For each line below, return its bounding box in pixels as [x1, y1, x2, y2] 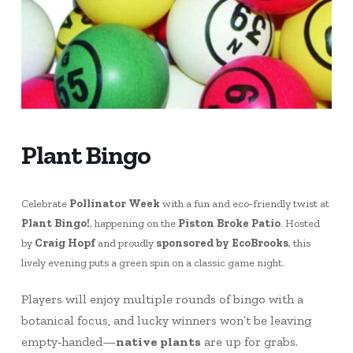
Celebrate [20, 197, 69, 211]
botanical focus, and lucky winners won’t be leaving [20, 313, 311, 329]
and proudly [95, 236, 156, 251]
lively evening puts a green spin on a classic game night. [20, 256, 284, 270]
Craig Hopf [34, 236, 95, 251]
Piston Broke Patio [177, 217, 281, 231]
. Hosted [280, 217, 320, 231]
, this [288, 236, 310, 251]
